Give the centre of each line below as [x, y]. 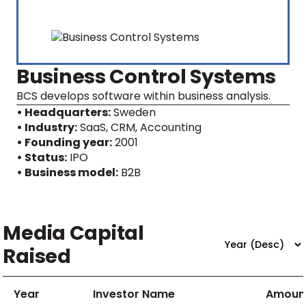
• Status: [42, 157]
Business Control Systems [147, 76]
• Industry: [47, 127]
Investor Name [134, 294]
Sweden [135, 112]
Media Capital [73, 233]
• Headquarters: [64, 112]
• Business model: [67, 172]
